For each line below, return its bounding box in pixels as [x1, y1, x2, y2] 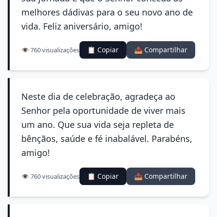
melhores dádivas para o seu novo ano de [21, 6, 193, 18]
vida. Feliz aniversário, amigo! [21, 20, 142, 32]
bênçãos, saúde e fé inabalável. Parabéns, [21, 133, 192, 144]
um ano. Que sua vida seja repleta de [21, 119, 174, 130]
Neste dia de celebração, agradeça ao [21, 91, 175, 102]
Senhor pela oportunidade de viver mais [21, 105, 186, 116]
